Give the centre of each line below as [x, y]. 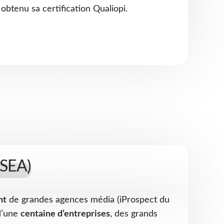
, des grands [134, 214]
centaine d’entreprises [65, 214]
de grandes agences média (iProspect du [88, 200]
